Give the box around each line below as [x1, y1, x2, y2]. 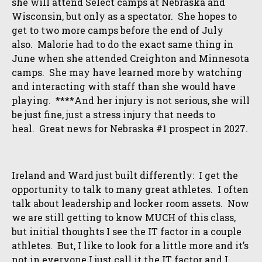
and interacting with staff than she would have [12, 80, 236, 92]
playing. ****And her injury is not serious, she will [12, 94, 250, 106]
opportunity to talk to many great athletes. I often [12, 183, 249, 195]
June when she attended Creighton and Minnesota [12, 52, 249, 64]
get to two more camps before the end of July [12, 24, 223, 36]
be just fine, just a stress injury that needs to [12, 108, 215, 120]
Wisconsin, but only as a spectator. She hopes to [12, 10, 237, 22]
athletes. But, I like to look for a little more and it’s [12, 239, 249, 251]
